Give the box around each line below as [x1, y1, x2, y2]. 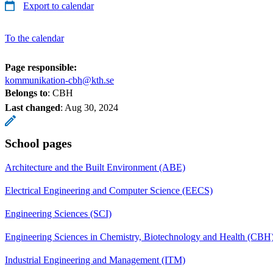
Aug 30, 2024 [65, 102, 118, 113]
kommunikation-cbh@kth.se [5, 74, 114, 85]
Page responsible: [5, 62, 77, 73]
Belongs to [5, 87, 48, 98]
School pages [5, 136, 72, 150]
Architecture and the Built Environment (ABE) [5, 161, 185, 172]
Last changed [5, 102, 60, 113]
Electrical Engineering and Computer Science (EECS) [5, 185, 213, 196]
